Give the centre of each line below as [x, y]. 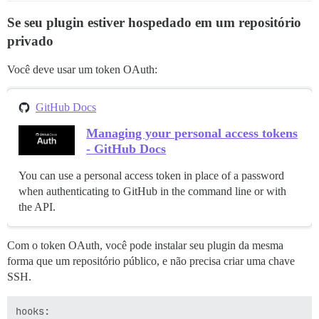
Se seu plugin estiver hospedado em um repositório [154, 23]
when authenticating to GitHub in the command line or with [152, 192]
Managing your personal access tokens [192, 134]
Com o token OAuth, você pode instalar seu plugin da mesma [145, 246]
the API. [37, 207]
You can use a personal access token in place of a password [151, 176]
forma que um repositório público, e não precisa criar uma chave [151, 261]
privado [30, 41]
